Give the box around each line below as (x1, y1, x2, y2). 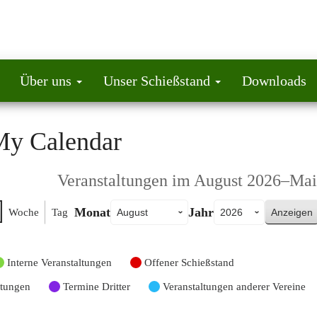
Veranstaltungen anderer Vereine (163, 281, 306, 292)
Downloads (241, 73, 306, 88)
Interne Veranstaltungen (7, 257, 112, 268)
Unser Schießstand (103, 73, 214, 88)
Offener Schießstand (144, 257, 234, 268)
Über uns (19, 73, 75, 88)
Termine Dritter (63, 281, 130, 292)
